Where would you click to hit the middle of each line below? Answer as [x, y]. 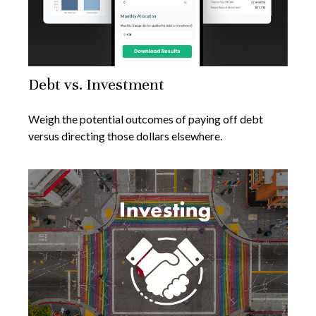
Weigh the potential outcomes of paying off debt [146, 119]
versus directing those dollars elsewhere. [125, 136]
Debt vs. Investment [96, 85]
